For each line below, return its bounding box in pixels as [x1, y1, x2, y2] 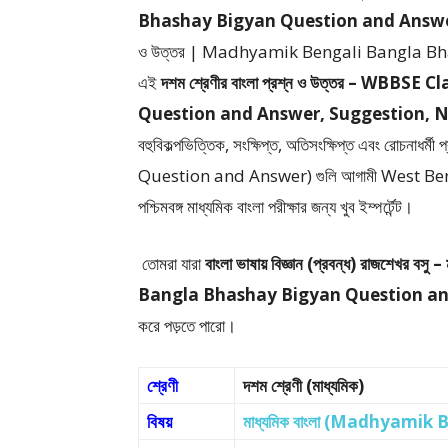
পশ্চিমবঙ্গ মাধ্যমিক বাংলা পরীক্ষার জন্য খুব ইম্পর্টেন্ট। [138, 195, 413, 218]
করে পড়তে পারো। [138, 314, 240, 337]
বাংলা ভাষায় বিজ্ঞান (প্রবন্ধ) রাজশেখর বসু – [205, 252, 442, 275]
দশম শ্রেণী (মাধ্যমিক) [243, 374, 364, 397]
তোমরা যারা [138, 252, 205, 275]
